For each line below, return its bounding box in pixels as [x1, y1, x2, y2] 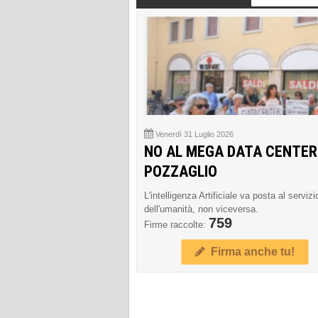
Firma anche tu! [204, 245, 295, 258]
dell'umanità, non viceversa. [144, 203, 258, 214]
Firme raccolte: [144, 219, 209, 230]
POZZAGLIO [144, 162, 217, 180]
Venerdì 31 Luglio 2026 [155, 129, 234, 138]
